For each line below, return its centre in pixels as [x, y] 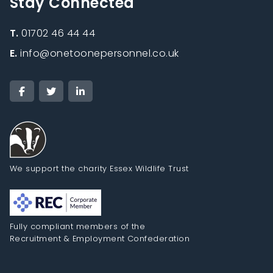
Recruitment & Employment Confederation [100, 239]
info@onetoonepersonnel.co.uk [100, 54]
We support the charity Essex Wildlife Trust [99, 169]
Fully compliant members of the [78, 227]
